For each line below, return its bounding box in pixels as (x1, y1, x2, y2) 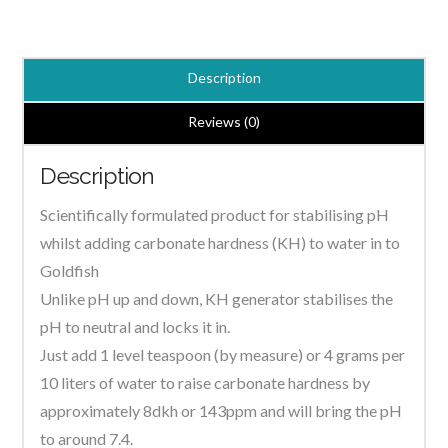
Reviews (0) (188, 113, 260, 131)
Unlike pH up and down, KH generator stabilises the (40, 288, 394, 308)
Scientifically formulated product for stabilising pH (40, 204, 390, 224)
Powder (21, 55, 76, 75)
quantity (21, 83, 79, 103)
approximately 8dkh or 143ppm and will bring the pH (40, 400, 403, 420)
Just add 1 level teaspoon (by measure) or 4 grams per (40, 344, 406, 364)
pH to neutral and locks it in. (40, 316, 231, 336)
